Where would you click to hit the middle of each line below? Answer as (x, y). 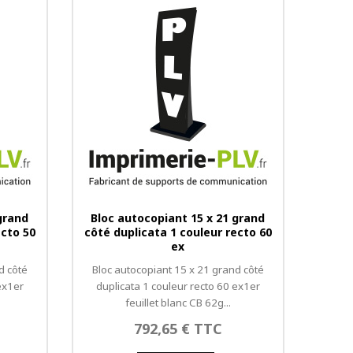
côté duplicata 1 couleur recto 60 (178, 232)
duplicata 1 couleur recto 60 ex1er (178, 286)
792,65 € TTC (178, 329)
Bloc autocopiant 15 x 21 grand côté (178, 269)
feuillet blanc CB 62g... (178, 303)
